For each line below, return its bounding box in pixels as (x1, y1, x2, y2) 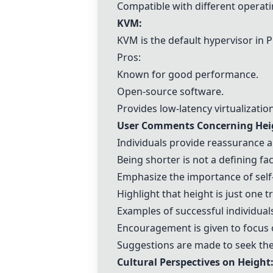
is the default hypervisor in (138, 34, 266, 47)
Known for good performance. (117, 68, 258, 81)
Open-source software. (117, 85, 224, 98)
